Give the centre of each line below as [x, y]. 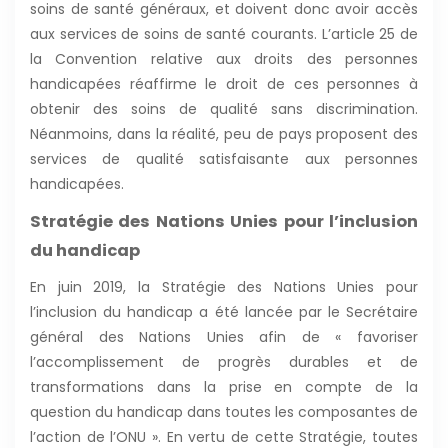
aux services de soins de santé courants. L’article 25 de [224, 33]
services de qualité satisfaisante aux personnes [224, 158]
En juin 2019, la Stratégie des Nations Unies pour [224, 286]
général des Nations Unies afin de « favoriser [224, 336]
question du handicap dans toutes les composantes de [224, 411]
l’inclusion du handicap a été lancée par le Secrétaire [224, 311]
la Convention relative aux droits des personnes [224, 58]
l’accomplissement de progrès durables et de [224, 361]
